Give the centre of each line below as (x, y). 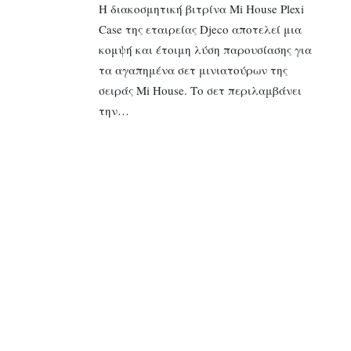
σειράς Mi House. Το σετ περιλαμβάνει (200, 90)
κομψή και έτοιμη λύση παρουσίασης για (205, 49)
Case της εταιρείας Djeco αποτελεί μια (200, 29)
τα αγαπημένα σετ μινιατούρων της (193, 69)
